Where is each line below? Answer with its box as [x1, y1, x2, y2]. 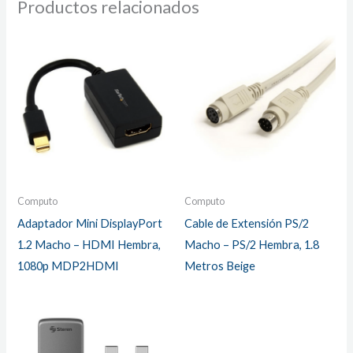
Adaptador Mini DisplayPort [17, 216, 163, 230]
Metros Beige [184, 258, 255, 273]
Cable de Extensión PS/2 [184, 216, 309, 230]
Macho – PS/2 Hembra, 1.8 [184, 237, 319, 251]
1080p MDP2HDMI [17, 258, 120, 273]
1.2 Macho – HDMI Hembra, [17, 237, 162, 251]
